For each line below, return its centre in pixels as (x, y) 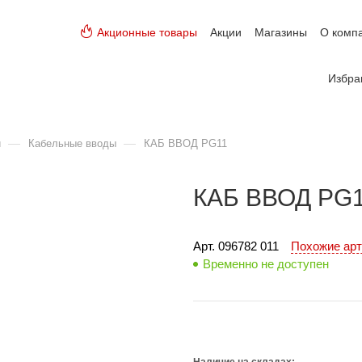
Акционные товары (147, 32)
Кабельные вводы (72, 143)
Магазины (281, 32)
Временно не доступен (266, 264)
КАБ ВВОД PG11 (185, 143)
